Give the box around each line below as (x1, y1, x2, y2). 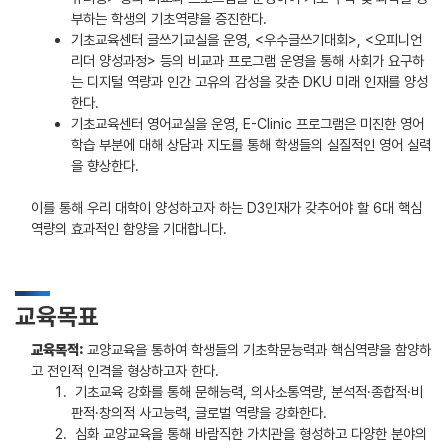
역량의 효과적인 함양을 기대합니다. (31, 220, 227, 237)
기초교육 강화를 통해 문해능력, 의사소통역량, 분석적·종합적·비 (71, 383, 423, 400)
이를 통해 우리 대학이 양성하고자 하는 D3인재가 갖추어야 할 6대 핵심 (31, 199, 422, 216)
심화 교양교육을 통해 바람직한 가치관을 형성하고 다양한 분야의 (71, 425, 427, 442)
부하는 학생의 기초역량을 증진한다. (71, 10, 267, 27)
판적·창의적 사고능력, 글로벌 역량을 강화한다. (71, 404, 327, 421)
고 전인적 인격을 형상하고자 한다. (31, 362, 219, 379)
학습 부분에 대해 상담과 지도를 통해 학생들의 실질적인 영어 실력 (71, 136, 431, 153)
